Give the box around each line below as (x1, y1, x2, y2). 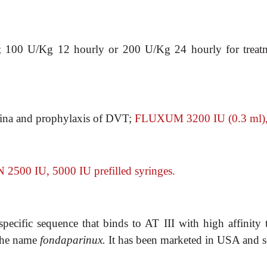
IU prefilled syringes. (79, 164, 175, 177)
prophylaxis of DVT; (36, 112, 135, 125)
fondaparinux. (40, 234, 105, 246)
